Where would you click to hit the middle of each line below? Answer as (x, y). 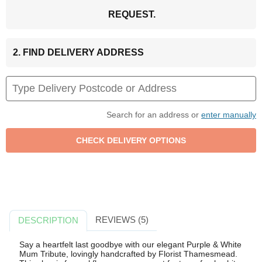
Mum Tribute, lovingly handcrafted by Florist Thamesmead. (128, 254)
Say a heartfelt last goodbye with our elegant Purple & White (130, 244)
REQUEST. (132, 15)
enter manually (229, 115)
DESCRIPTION (49, 220)
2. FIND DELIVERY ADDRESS (78, 53)
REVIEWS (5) (122, 220)
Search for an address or (154, 115)
